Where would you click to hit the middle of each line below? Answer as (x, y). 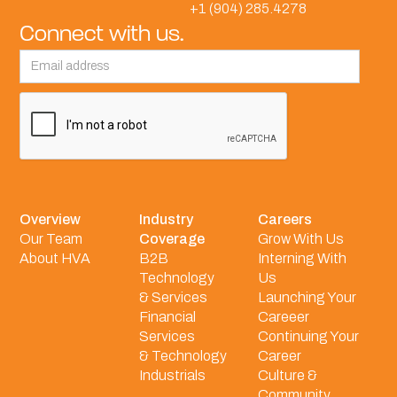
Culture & (287, 375)
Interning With (302, 258)
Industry (166, 219)
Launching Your (307, 297)
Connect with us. (102, 33)
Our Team (51, 238)
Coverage (171, 238)
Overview (51, 219)
